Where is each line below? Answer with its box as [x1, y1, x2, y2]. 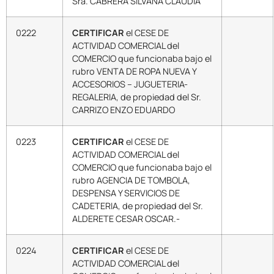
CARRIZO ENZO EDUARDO [72, 103, 175, 116]
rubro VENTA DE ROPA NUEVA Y [72, 65, 197, 77]
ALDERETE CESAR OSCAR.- [72, 212, 180, 224]
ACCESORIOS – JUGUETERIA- [72, 78, 188, 90]
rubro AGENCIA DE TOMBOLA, [72, 174, 190, 186]
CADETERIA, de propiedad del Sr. [72, 199, 203, 212]
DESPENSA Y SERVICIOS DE [72, 187, 180, 199]
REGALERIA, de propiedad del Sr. [72, 91, 201, 103]
